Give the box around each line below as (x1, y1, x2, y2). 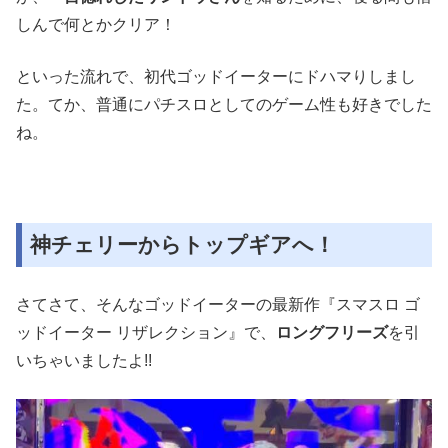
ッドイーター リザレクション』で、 (16, 324, 276, 341)
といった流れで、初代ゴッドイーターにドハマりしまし (16, 68, 416, 85)
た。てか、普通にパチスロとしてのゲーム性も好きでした (16, 96, 432, 113)
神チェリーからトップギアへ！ (30, 233, 335, 256)
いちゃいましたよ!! (16, 352, 152, 369)
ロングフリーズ (276, 324, 388, 341)
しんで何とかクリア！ (16, 16, 176, 33)
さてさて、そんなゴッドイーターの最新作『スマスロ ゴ (16, 296, 420, 313)
